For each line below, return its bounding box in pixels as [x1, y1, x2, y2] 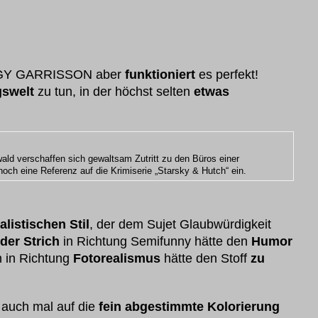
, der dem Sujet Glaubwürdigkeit [89, 217, 271, 231]
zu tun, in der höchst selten [34, 84, 194, 99]
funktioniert [125, 67, 195, 82]
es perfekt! [195, 67, 258, 82]
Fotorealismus [73, 251, 160, 265]
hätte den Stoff [160, 251, 251, 265]
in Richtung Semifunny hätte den [60, 234, 251, 248]
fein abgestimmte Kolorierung [99, 300, 280, 314]
